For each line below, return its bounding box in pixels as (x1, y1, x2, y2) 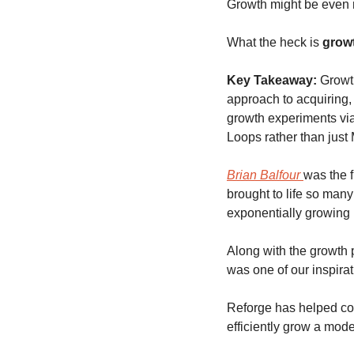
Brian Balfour (227, 168, 303, 183)
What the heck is (227, 36, 322, 50)
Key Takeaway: (227, 73, 317, 88)
